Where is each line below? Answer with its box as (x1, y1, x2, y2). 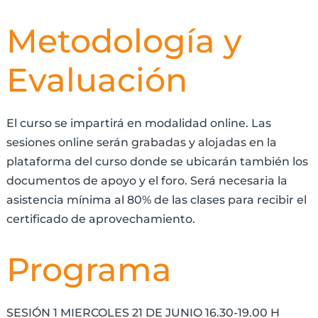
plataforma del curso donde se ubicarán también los (6, 155, 308, 169)
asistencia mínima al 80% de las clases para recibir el (6, 193, 307, 207)
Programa (6, 249, 172, 290)
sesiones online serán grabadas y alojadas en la (6, 136, 277, 150)
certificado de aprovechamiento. (6, 212, 195, 226)
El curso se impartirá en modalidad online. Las (6, 116, 271, 131)
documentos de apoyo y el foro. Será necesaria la (6, 174, 287, 188)
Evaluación (6, 60, 187, 101)
